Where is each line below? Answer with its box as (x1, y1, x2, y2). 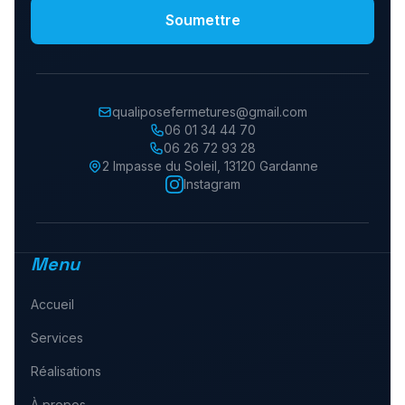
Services (30, 330, 83, 345)
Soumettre (165, 11, 240, 29)
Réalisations (30, 363, 101, 379)
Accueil (30, 297, 74, 312)
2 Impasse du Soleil (101, 158, 217, 174)
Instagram (183, 176, 240, 192)
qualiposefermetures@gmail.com (112, 104, 307, 119)
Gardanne (259, 158, 318, 174)
